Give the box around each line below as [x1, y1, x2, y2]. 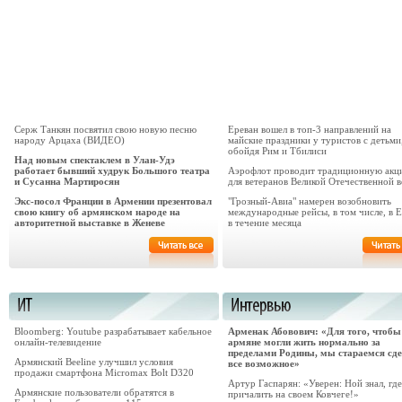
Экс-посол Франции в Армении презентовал [14, 195, 212, 206]
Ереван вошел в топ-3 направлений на [228, 123, 391, 135]
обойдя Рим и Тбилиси [228, 144, 327, 156]
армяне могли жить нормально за [228, 336, 380, 347]
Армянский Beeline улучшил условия [14, 355, 173, 367]
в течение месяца [228, 216, 301, 228]
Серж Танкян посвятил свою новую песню [14, 123, 197, 135]
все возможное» [228, 357, 300, 369]
